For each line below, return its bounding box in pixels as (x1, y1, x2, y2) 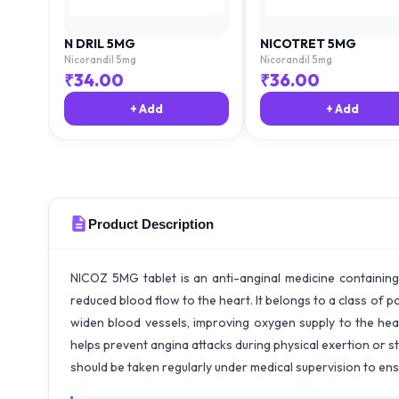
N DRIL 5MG (63, 35, 135, 52)
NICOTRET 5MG (259, 35, 356, 52)
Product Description (88, 216, 214, 232)
